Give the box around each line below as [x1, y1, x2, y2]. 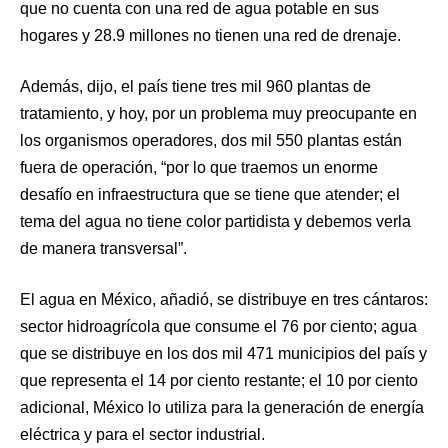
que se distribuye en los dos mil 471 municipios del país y [20, 345, 427, 363]
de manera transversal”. [20, 240, 187, 258]
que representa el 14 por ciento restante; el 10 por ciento [20, 372, 418, 390]
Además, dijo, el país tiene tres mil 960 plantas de [20, 78, 371, 96]
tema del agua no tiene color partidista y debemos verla [20, 213, 411, 231]
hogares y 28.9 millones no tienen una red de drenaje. [20, 27, 401, 45]
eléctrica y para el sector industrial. [20, 426, 265, 444]
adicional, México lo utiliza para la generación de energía [20, 399, 424, 417]
